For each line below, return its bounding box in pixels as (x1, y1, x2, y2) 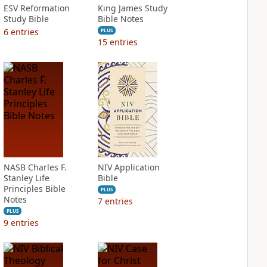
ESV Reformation (3, 2, 70, 14)
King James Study (97, 2, 167, 14)
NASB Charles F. (3, 162, 67, 173)
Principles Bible (3, 183, 66, 194)
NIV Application (97, 162, 160, 173)
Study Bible (3, 13, 49, 24)
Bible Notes (97, 13, 144, 24)
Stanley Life (3, 172, 49, 184)
